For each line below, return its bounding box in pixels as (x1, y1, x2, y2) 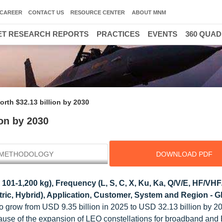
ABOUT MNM (132, 9, 166, 15)
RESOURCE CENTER (70, 9, 125, 15)
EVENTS (148, 30, 177, 38)
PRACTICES (97, 30, 140, 38)
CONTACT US (28, 9, 64, 15)
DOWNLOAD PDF (156, 150, 213, 158)
